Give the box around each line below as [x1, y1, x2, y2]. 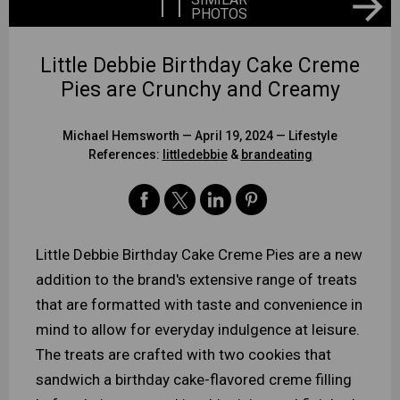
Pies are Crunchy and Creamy [60, 78, 340, 103]
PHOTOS [191, 4, 247, 22]
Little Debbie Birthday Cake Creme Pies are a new [36, 246, 362, 264]
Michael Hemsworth [62, 129, 179, 144]
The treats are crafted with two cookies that [36, 346, 331, 364]
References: [87, 147, 162, 162]
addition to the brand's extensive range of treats [36, 271, 357, 289]
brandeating [240, 147, 312, 162]
